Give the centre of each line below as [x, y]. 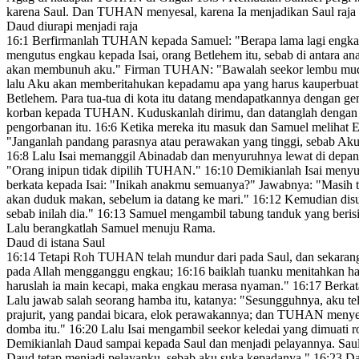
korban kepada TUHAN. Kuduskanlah [105, 113]
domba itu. [33, 329]
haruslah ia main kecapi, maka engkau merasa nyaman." [149, 286]
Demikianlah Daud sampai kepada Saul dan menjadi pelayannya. [171, 344]
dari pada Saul [252, 257]
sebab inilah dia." [52, 214]
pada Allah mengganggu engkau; [91, 272]
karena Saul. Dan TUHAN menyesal [100, 12]
